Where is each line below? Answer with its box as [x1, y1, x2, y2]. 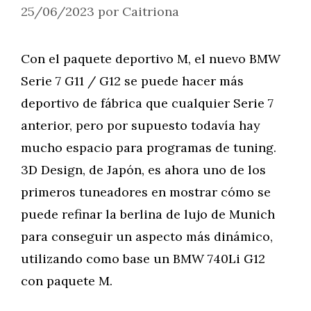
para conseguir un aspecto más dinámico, [21, 228, 273, 244]
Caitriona [122, 3, 179, 19]
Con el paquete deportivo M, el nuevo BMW [21, 51, 280, 67]
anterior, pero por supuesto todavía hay [21, 117, 260, 133]
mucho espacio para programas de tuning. [21, 140, 276, 155]
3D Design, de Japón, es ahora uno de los [21, 162, 266, 178]
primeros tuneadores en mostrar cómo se [21, 184, 271, 200]
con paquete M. [21, 273, 112, 289]
